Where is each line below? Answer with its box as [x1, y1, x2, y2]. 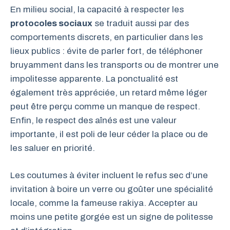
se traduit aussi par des [92, 18, 189, 28]
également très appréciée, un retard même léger [10, 88, 207, 98]
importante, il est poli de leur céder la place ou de [10, 129, 208, 139]
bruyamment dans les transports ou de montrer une [10, 60, 219, 70]
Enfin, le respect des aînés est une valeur [10, 116, 177, 125]
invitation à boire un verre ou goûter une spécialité [10, 184, 213, 194]
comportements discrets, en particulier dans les [10, 32, 203, 42]
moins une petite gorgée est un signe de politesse [10, 212, 213, 222]
